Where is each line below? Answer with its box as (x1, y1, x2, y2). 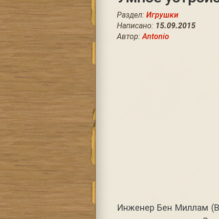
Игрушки (146, 10, 178, 20)
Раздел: (116, 10, 146, 20)
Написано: (116, 21, 155, 30)
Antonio (142, 32, 169, 41)
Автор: (116, 32, 142, 41)
